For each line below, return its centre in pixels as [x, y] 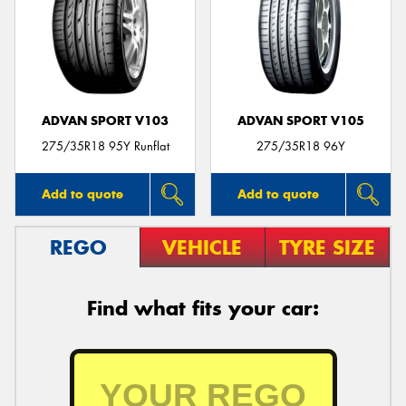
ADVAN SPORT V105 [301, 121]
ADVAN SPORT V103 [105, 121]
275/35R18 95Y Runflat [105, 147]
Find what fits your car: [203, 309]
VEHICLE [203, 248]
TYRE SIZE [327, 248]
